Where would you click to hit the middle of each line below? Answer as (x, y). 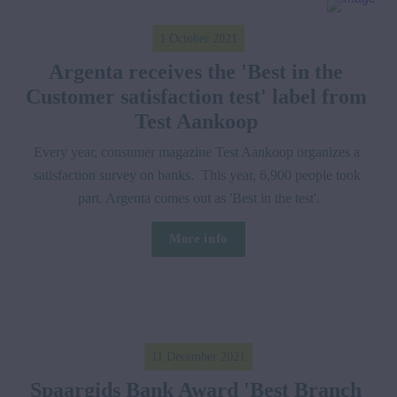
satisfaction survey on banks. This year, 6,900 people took (197, 175)
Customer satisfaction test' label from (196, 96)
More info (198, 238)
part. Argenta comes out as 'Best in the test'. (198, 198)
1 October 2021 (198, 38)
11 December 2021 (198, 356)
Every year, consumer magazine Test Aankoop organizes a (197, 152)
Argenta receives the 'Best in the (196, 71)
